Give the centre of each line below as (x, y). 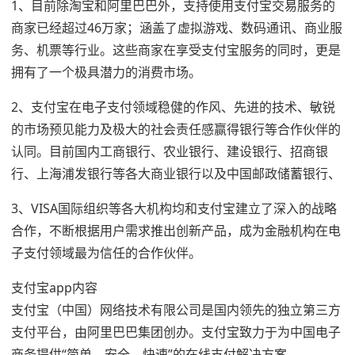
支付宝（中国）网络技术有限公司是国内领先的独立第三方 (176, 309)
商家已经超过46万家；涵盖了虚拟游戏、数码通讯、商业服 (177, 27)
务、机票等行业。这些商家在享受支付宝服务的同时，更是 (176, 50)
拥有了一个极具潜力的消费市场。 (106, 72)
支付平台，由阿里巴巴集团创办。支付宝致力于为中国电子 (176, 332)
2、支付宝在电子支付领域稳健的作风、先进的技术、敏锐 (173, 107)
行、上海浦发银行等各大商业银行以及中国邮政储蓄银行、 (176, 173)
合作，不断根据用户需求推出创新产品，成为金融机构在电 (176, 230)
